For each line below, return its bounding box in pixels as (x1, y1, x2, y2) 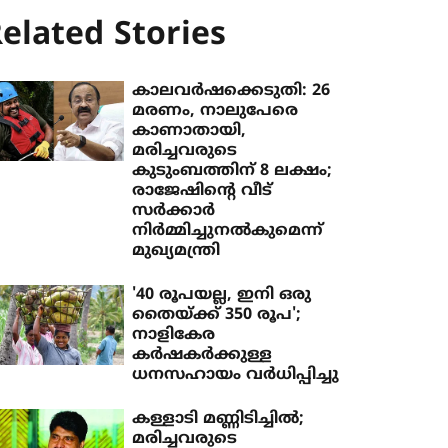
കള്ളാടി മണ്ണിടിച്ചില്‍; (132, 409, 305, 429)
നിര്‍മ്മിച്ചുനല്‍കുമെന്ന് (132, 221, 324, 241)
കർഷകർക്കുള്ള (132, 345, 273, 365)
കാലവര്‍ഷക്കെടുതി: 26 (132, 81, 331, 101)
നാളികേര (132, 325, 216, 345)
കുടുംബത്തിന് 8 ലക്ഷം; (132, 161, 333, 181)
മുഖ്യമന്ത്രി (132, 241, 221, 261)
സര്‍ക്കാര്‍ (132, 201, 216, 221)
